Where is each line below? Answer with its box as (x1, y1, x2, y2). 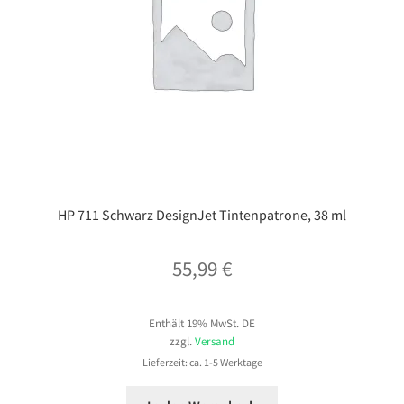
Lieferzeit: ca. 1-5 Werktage (142, 354, 262, 369)
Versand (195, 333, 234, 348)
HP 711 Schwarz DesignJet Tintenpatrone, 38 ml (58, 205, 346, 224)
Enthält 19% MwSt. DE (149, 315, 255, 330)
